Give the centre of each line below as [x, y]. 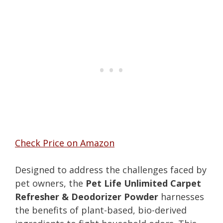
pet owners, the [50, 183]
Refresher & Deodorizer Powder [87, 196]
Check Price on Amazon [65, 143]
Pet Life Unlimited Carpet [143, 183]
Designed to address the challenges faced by [111, 169]
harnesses [181, 196]
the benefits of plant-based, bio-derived [101, 210]
